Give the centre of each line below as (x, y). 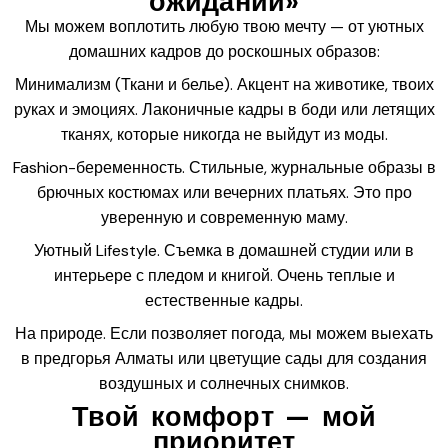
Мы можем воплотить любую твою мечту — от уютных (224, 26)
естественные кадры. (224, 300)
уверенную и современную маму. (224, 217)
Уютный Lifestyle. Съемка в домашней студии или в (224, 250)
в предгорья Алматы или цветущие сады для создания (224, 358)
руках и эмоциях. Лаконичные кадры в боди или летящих (224, 109)
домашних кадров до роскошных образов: (224, 51)
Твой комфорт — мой (224, 416)
